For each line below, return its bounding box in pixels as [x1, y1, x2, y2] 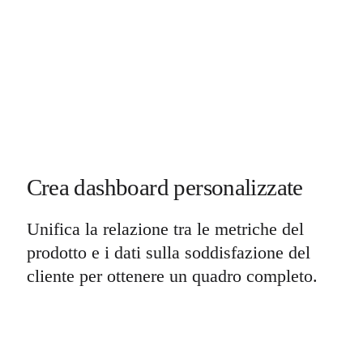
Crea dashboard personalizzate [26, 174, 303, 201]
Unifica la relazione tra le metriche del [26, 218, 304, 239]
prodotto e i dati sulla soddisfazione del [26, 241, 310, 263]
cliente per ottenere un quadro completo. [26, 265, 318, 286]
